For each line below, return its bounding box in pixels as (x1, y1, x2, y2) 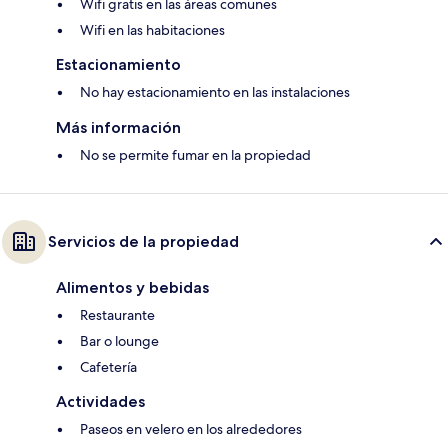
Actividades (56, 392, 145, 412)
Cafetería (80, 358, 137, 377)
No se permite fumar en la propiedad (80, 146, 311, 165)
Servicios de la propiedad (48, 232, 239, 252)
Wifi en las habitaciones (80, 21, 225, 40)
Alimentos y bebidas (56, 278, 209, 298)
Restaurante (80, 306, 155, 325)
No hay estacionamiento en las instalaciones (80, 83, 350, 102)
